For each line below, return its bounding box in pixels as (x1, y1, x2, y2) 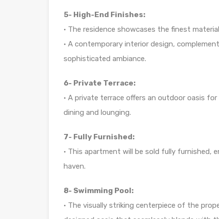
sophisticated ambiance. (64, 54, 146, 64)
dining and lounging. (64, 108, 131, 117)
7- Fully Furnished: (64, 132, 134, 142)
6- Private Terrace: (64, 79, 135, 88)
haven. (64, 162, 86, 171)
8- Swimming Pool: (64, 186, 133, 196)
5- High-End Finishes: (64, 10, 145, 20)
